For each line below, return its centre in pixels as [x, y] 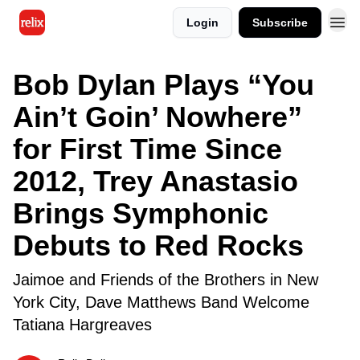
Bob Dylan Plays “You [164, 85]
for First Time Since [147, 149]
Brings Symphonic [141, 213]
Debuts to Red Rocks [158, 245]
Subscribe [280, 22]
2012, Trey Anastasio [155, 181]
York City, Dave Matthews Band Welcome [161, 302]
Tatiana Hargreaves [82, 325]
